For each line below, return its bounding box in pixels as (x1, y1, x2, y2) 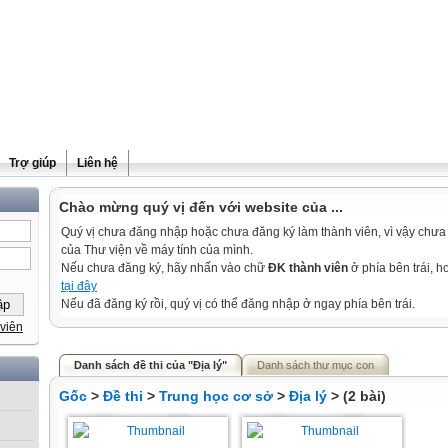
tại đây (61, 279, 97, 293)
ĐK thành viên (268, 261, 348, 275)
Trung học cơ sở (159, 388, 273, 404)
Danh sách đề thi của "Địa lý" (74, 359, 227, 371)
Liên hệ (77, 156, 118, 170)
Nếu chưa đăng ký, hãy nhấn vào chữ (61, 261, 268, 275)
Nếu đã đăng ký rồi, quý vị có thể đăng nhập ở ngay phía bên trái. (61, 297, 415, 311)
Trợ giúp (9, 156, 56, 170)
